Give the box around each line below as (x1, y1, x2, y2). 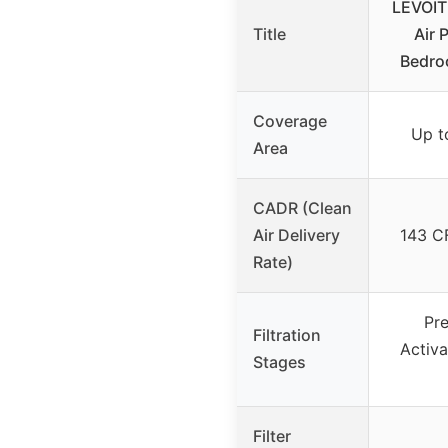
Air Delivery (253, 225, 340, 246)
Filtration (253, 325, 321, 346)
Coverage (253, 111, 327, 132)
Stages (253, 352, 306, 373)
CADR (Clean (253, 198, 352, 219)
